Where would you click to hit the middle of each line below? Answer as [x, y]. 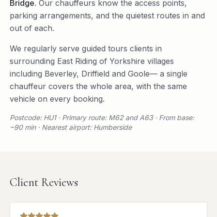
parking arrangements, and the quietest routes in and [107, 16]
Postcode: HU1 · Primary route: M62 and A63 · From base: [102, 118]
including [26, 74]
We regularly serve [46, 49]
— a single [169, 74]
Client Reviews [44, 183]
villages [159, 61]
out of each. [32, 28]
